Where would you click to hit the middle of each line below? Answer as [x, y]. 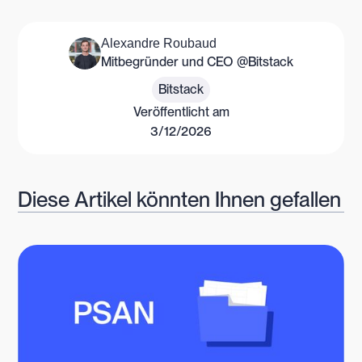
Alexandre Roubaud [159, 43]
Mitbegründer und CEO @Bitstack [197, 61]
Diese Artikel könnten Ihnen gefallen [180, 199]
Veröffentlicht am [181, 112]
